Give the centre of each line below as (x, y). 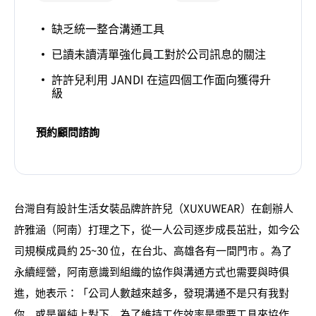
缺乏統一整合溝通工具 (108, 28)
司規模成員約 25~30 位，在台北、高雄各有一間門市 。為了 (153, 250)
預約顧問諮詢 (68, 132)
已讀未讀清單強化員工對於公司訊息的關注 (159, 53)
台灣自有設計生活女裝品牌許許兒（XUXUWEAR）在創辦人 (154, 208)
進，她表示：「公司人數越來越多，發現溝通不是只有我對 (152, 292)
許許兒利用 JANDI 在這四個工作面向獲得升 (161, 79)
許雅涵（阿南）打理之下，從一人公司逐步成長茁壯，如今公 (157, 229)
